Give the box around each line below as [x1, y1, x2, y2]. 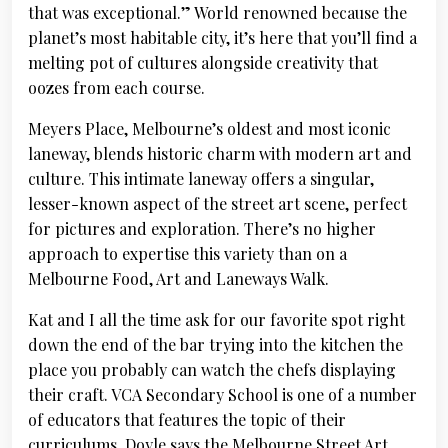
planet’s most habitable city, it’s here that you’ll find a [28, 27, 417, 48]
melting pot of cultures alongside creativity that [28, 52, 378, 73]
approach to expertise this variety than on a [28, 243, 347, 264]
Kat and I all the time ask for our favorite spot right [28, 309, 405, 330]
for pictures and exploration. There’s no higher [28, 218, 376, 239]
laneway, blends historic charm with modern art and [28, 143, 412, 164]
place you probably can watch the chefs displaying [28, 359, 396, 380]
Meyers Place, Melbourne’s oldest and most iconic [28, 118, 391, 139]
